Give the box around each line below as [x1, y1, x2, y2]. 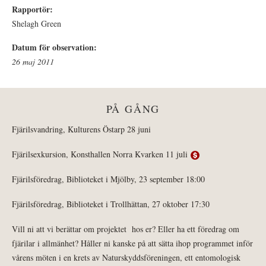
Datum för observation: [12, 41, 100, 54]
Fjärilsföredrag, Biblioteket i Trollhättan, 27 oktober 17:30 [12, 198, 210, 210]
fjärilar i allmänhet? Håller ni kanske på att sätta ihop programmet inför [12, 237, 253, 249]
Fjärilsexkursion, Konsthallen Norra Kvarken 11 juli [12, 148, 191, 160]
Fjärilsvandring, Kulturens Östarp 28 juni [12, 123, 151, 135]
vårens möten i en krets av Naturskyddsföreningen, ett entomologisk [12, 252, 240, 264]
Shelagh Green [12, 18, 61, 30]
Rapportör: [12, 3, 56, 16]
